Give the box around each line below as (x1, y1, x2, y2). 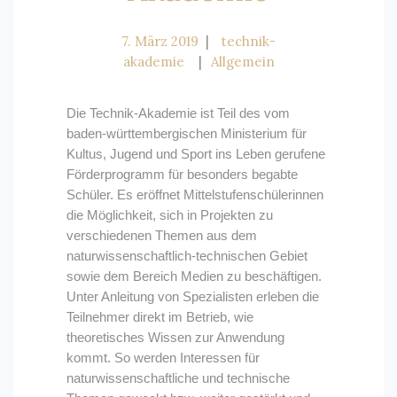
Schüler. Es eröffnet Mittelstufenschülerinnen (66, 187, 323, 203)
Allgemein (210, 53, 275, 71)
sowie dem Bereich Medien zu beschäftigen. (66, 269, 322, 284)
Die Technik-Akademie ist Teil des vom (66, 105, 290, 121)
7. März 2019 (121, 33, 198, 51)
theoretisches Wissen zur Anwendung (66, 330, 284, 346)
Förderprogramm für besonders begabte (66, 167, 298, 183)
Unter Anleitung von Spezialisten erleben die (66, 289, 319, 305)
